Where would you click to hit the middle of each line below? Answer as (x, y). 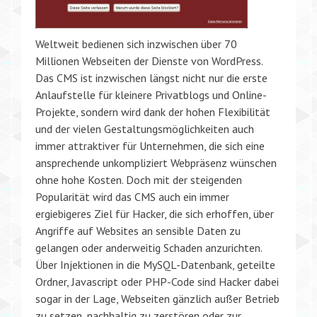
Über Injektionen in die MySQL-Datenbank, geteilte (155, 264)
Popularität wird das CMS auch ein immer (132, 196)
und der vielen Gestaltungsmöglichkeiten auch (145, 128)
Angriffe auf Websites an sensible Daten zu (138, 230)
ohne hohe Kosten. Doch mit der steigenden (139, 179)
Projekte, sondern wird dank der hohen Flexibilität (153, 111)
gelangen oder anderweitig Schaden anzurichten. (149, 247)
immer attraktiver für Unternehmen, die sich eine (150, 145)
